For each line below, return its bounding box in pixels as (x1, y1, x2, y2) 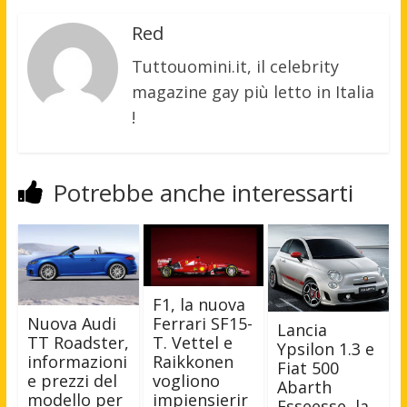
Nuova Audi (26, 313, 116, 335)
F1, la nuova (152, 293, 245, 315)
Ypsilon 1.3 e (277, 337, 375, 360)
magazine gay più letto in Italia (131, 80, 374, 103)
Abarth (277, 375, 333, 398)
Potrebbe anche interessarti (52, 175, 353, 209)
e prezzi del (26, 370, 117, 392)
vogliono (152, 369, 220, 392)
